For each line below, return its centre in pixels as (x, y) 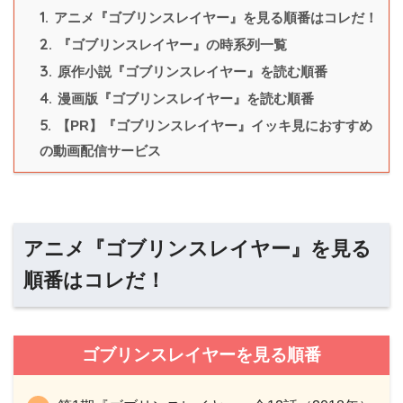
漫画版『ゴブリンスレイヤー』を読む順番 (184, 99)
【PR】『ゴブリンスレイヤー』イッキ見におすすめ (213, 126)
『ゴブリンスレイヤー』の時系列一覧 (170, 45)
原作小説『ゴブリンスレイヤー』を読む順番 (191, 72)
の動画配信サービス (100, 151)
